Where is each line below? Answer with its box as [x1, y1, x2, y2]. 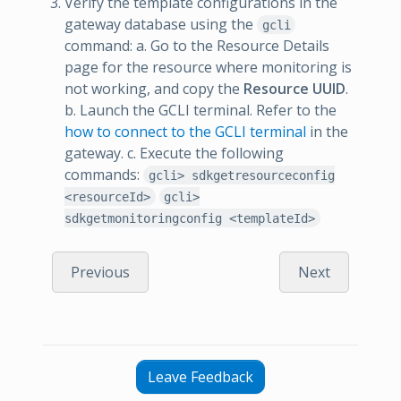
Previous [71, 261, 130, 282]
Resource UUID [243, 78, 346, 98]
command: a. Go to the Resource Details [64, 35, 329, 55]
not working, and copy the [64, 78, 243, 98]
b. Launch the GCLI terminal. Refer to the [64, 99, 337, 120]
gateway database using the [64, 13, 257, 34]
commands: [64, 164, 143, 184]
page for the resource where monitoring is [64, 56, 352, 77]
